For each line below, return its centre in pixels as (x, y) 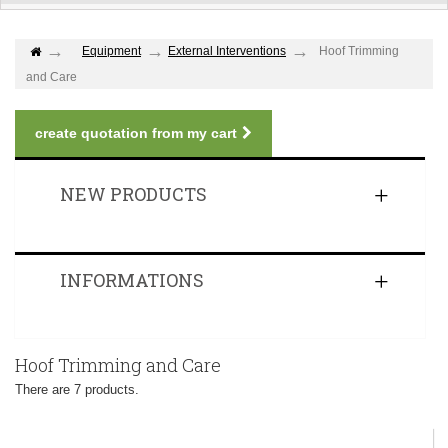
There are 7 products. (77, 390)
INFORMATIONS (132, 280)
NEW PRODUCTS (133, 194)
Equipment (111, 51)
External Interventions (227, 51)
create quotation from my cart (136, 133)
